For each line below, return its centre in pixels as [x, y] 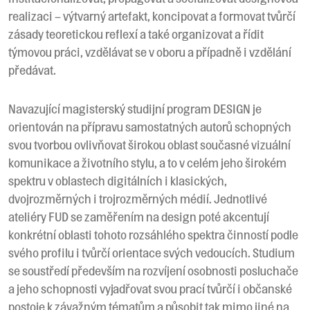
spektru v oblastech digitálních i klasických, [118, 180]
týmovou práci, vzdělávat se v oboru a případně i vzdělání [150, 51]
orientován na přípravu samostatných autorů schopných [150, 126]
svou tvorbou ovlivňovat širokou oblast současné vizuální [149, 144]
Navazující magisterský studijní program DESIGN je [135, 108]
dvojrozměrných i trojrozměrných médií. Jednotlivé [138, 198]
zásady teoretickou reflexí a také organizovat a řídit [136, 33]
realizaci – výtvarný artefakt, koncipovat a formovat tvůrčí [152, 15]
